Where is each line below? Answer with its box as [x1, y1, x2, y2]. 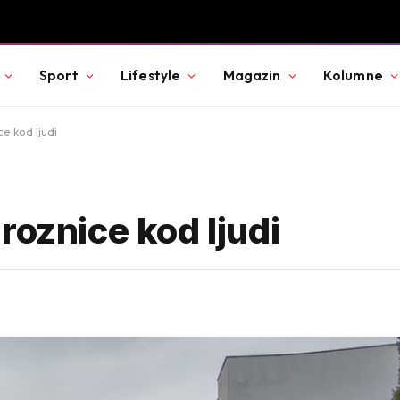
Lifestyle [120, 66, 181, 84]
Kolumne [322, 66, 383, 84]
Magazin [222, 66, 281, 84]
